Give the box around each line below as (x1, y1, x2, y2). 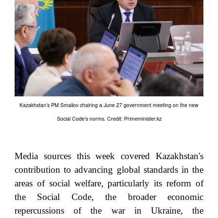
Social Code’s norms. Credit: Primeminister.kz (56, 115, 162, 123)
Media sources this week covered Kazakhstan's (15, 150, 203, 161)
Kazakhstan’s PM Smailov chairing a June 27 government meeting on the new (19, 101, 199, 109)
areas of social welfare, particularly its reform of (15, 178, 203, 188)
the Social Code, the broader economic (15, 191, 203, 202)
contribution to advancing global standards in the (15, 164, 203, 175)
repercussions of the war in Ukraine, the (15, 205, 203, 216)
